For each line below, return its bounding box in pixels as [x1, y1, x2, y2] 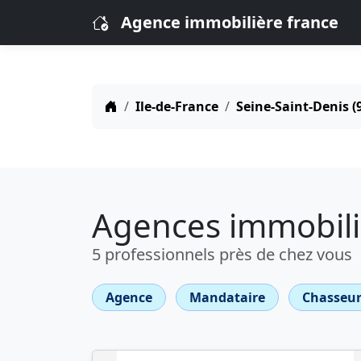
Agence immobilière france [121, 11, 338, 33]
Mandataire [189, 288, 265, 306]
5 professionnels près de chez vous [92, 243, 352, 265]
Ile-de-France [135, 98, 218, 115]
